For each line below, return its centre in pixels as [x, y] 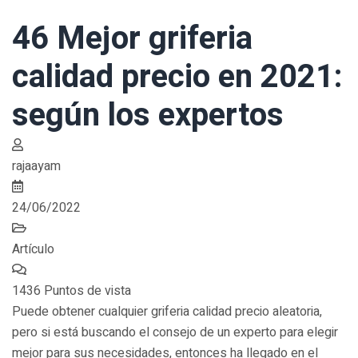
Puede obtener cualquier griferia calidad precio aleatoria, [167, 312]
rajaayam [36, 166]
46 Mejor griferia [132, 39]
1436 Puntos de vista [72, 291]
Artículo [33, 249]
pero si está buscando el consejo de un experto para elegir [175, 332]
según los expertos [148, 115]
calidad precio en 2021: [177, 77]
